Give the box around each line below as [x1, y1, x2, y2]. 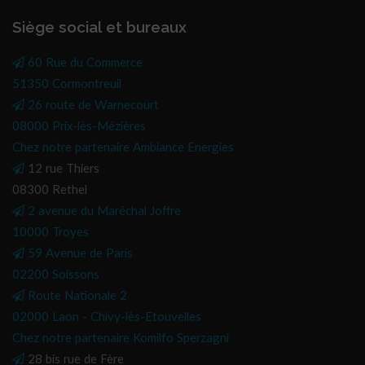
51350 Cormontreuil [12, 78, 121, 90]
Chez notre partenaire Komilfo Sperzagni [12, 332, 229, 345]
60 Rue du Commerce [28, 57, 143, 69]
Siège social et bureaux [12, 18, 187, 36]
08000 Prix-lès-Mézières [12, 121, 146, 133]
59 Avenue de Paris [28, 248, 133, 260]
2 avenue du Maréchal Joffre [28, 205, 181, 218]
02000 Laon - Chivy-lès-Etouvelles [12, 311, 201, 323]
